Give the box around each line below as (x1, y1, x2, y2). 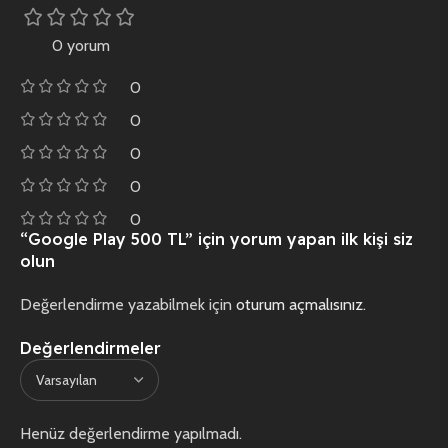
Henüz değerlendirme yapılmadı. (20, 423, 242, 443)
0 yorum (51, 35, 110, 55)
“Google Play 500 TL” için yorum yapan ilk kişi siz (20, 228, 413, 249)
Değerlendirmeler (20, 337, 161, 358)
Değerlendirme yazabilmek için (20, 294, 236, 314)
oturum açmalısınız (236, 294, 363, 314)
